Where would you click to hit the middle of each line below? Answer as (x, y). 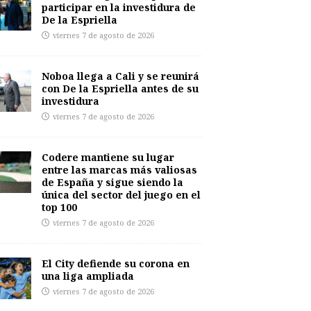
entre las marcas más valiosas (119, 170)
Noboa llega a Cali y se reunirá (120, 76)
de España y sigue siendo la (112, 182)
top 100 (59, 207)
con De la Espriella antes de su (120, 89)
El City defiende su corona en (115, 263)
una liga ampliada (87, 276)
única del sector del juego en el (121, 195)
